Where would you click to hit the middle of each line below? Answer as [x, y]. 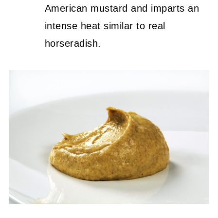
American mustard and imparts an [122, 8]
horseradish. [73, 43]
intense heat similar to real [105, 26]
